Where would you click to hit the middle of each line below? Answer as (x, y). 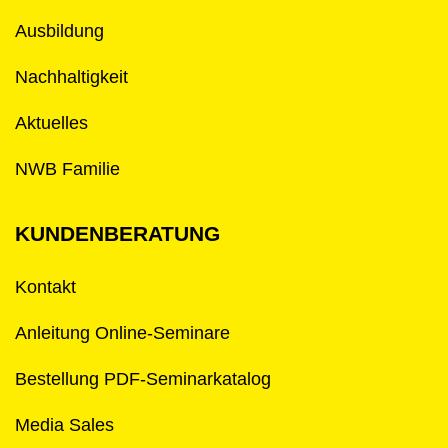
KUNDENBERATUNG (117, 233)
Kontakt (45, 287)
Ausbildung (59, 31)
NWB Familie (67, 169)
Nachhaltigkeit (71, 77)
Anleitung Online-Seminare (122, 333)
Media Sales (64, 425)
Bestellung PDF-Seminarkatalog (143, 379)
